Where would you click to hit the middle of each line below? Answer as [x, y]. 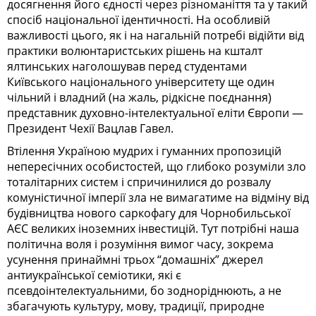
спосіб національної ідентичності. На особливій [139, 20]
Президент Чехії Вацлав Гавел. [90, 129]
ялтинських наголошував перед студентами [127, 67]
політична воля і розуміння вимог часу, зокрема [140, 244]
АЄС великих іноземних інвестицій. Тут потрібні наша [153, 229]
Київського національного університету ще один [141, 82]
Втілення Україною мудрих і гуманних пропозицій [144, 151]
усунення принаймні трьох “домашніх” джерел [135, 260]
